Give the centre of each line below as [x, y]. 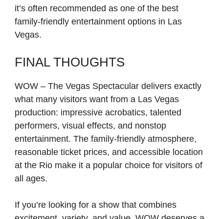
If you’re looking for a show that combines [96, 205]
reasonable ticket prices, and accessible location [109, 152]
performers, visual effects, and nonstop [90, 126]
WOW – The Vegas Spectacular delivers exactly [108, 86]
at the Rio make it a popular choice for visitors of [109, 165]
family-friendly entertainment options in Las [98, 22]
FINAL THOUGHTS [70, 62]
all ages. [31, 179]
